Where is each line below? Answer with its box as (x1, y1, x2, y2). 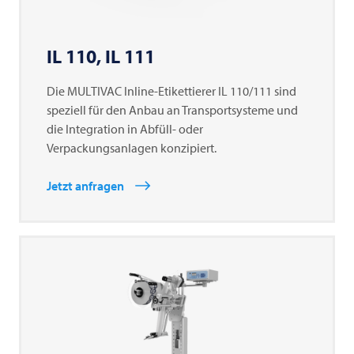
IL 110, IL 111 (47, 43, 155, 68)
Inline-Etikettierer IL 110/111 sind (122, 82, 296, 99)
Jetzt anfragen (47, 177, 124, 194)
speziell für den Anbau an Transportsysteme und (47, 101, 298, 118)
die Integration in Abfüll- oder (47, 120, 203, 137)
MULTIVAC (67, 82, 122, 99)
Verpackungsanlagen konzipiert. (47, 139, 217, 156)
